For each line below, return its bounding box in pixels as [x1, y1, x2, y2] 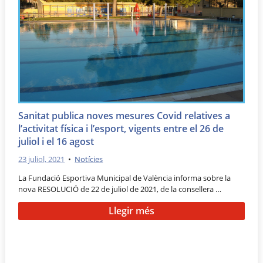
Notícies [75, 153, 103, 164]
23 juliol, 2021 [18, 153, 65, 164]
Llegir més [108, 204, 154, 218]
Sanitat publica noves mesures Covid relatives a [18, 109, 231, 123]
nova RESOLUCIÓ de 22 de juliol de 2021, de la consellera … [18, 183, 222, 194]
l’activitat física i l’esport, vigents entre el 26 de [18, 122, 224, 136]
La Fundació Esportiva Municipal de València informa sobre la [18, 172, 231, 183]
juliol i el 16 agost [18, 135, 95, 149]
